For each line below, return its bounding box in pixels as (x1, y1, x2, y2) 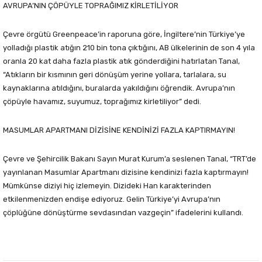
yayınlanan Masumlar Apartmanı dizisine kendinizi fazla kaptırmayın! (3, 167, 249, 177)
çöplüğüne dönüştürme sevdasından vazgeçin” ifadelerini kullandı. (3, 208, 243, 217)
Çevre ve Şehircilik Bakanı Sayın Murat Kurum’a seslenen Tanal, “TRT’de (3, 154, 256, 163)
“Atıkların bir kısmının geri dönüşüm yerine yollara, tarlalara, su (3, 70, 226, 79)
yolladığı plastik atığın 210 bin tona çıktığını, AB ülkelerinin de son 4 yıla (3, 43, 255, 52)
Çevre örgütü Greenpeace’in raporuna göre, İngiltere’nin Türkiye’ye (3, 29, 245, 39)
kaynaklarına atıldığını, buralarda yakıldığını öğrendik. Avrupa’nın (3, 83, 235, 92)
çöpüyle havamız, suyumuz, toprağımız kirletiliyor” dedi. (3, 96, 201, 106)
